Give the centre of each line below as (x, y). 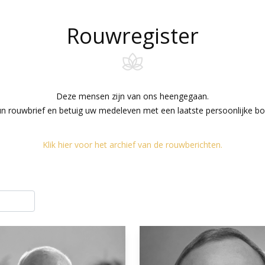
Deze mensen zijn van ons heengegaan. (132, 96)
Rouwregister (132, 35)
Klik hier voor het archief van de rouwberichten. (132, 144)
